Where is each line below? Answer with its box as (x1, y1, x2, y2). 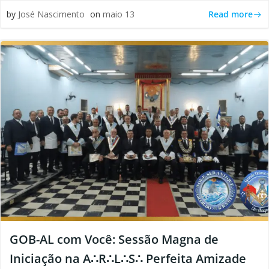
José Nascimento (18, 8, 85, 20)
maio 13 (103, 8, 134, 20)
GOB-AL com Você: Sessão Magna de (10, 231, 219, 247)
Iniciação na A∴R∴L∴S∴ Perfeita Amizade (10, 250, 246, 267)
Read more (208, 8, 253, 20)
